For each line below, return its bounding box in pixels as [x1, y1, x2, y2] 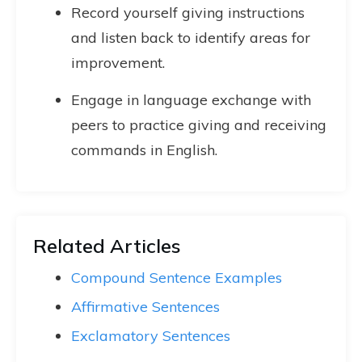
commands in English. [71, 141, 217, 159]
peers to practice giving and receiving [71, 116, 326, 134]
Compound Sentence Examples [71, 268, 282, 287]
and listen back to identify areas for [71, 28, 310, 47]
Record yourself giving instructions [71, 3, 305, 22]
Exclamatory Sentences [71, 326, 230, 345]
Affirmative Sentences [71, 297, 220, 316]
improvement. [71, 53, 165, 72]
